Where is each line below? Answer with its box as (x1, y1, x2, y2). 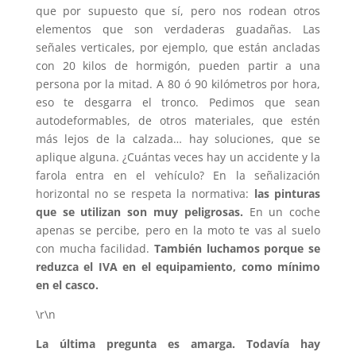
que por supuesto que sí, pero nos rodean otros (35, 3, 321, 19)
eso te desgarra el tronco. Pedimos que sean (35, 95, 321, 110)
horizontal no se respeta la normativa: (35, 186, 254, 202)
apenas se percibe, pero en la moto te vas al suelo (35, 222, 321, 238)
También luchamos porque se (154, 241, 321, 257)
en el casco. (35, 277, 99, 293)
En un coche (242, 204, 321, 220)
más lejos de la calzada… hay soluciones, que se (35, 131, 321, 147)
